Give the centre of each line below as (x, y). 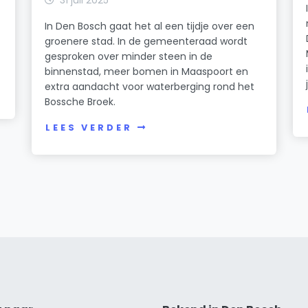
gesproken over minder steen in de (129, 56)
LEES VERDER (89, 128)
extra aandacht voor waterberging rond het (150, 86)
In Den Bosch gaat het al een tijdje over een (150, 26)
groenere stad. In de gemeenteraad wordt (146, 41)
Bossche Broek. (80, 101)
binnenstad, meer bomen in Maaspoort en (147, 71)
